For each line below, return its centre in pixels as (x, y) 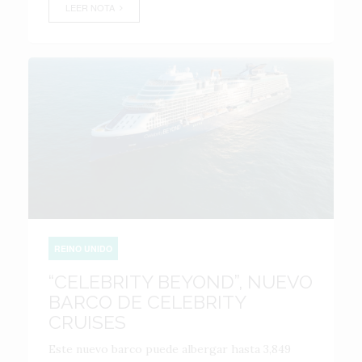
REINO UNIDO (83, 248)
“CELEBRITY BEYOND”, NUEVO (181, 282)
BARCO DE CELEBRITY (147, 302)
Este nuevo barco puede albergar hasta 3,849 (170, 349)
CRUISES (87, 322)
